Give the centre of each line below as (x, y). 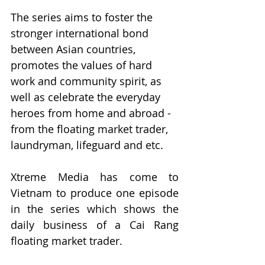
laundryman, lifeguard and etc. (87, 145)
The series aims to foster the (83, 17)
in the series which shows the (95, 209)
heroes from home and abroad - (92, 113)
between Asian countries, (75, 49)
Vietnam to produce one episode (95, 193)
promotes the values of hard (83, 65)
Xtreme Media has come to (95, 177)
